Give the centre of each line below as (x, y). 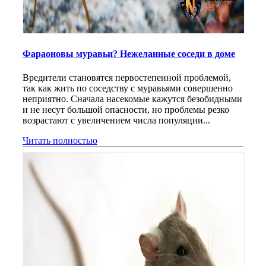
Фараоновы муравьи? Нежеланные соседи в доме (129, 54)
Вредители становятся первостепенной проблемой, (127, 77)
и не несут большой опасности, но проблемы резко (126, 109)
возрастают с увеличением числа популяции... (116, 120)
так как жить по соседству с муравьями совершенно (128, 88)
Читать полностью (60, 140)
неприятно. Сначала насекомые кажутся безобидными (132, 99)
